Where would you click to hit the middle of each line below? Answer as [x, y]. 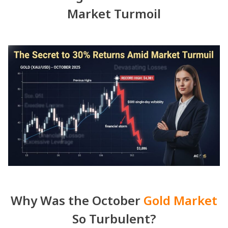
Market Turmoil [114, 13]
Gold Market [180, 201]
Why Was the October [77, 201]
